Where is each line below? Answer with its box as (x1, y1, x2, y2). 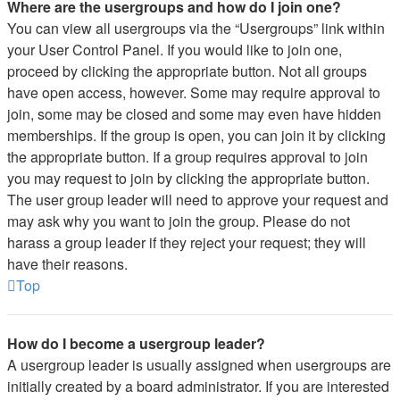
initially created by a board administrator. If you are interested (7, 376, 389, 396)
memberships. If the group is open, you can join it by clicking (7, 125, 386, 146)
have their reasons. (7, 254, 128, 274)
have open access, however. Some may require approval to (7, 82, 380, 103)
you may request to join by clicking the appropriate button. (7, 168, 370, 188)
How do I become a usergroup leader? (7, 333, 265, 354)
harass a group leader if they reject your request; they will (7, 232, 366, 253)
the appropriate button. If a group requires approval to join (7, 146, 368, 167)
